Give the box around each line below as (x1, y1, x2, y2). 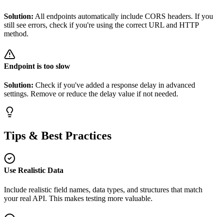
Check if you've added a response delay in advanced (35, 81, 195, 90)
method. (4, 29, 29, 38)
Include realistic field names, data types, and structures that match (4, 185, 202, 194)
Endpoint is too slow (4, 62, 70, 70)
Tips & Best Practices (4, 129, 111, 142)
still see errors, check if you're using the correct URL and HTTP (4, 20, 199, 29)
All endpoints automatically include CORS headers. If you (35, 12, 213, 20)
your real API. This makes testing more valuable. (4, 194, 153, 202)
